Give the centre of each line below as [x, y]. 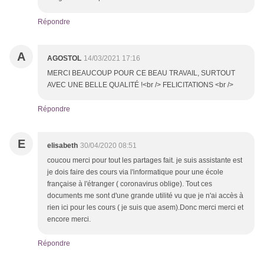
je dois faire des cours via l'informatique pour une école [135, 172]
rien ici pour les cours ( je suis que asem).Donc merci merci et [145, 208]
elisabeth [62, 146]
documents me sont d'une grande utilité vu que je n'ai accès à [145, 196]
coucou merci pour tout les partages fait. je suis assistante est [145, 161]
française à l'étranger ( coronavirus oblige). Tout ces [130, 184]
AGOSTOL [64, 59]
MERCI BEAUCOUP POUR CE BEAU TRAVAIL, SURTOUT [141, 73]
